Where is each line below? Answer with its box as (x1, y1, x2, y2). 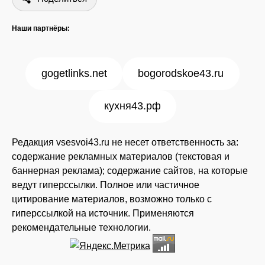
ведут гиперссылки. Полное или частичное (12, 179, 199, 190)
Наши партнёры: (12, 24, 70, 33)
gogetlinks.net (41, 67, 107, 80)
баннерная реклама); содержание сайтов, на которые (12, 164, 248, 176)
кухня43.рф (104, 100, 161, 112)
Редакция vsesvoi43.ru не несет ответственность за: (12, 136, 238, 147)
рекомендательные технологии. (12, 221, 151, 232)
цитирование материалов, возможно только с (12, 193, 212, 204)
